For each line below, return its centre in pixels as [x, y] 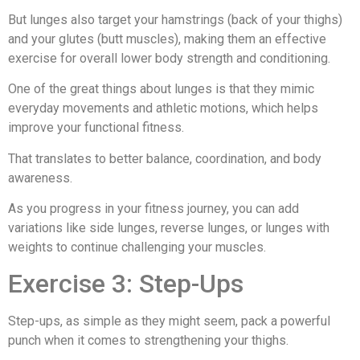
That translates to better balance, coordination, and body [165, 158]
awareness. [40, 178]
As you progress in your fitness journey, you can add [153, 208]
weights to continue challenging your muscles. [137, 247]
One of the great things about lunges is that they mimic [161, 89]
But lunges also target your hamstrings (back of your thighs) [175, 19]
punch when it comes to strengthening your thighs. [148, 341]
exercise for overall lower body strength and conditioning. [169, 58]
